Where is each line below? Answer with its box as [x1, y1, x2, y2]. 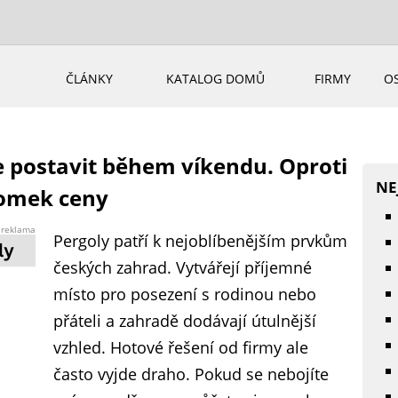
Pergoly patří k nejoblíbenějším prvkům [53, 230, 347, 251]
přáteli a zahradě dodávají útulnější [53, 310, 316, 331]
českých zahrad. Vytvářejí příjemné [53, 257, 312, 278]
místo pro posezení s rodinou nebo [53, 283, 316, 305]
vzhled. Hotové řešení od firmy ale [53, 337, 308, 358]
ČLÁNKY [66, 70, 113, 87]
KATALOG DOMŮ [166, 70, 265, 87]
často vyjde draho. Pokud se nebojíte [53, 363, 329, 385]
